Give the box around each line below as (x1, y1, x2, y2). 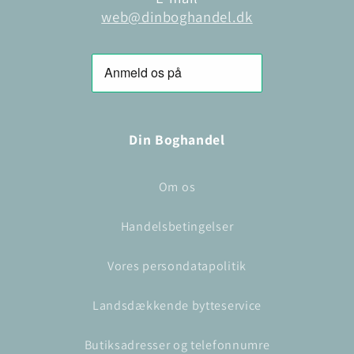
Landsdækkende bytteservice (92, 296, 262, 314)
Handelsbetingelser (120, 217, 234, 235)
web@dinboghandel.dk (101, 7, 253, 27)
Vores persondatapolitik (107, 257, 247, 274)
